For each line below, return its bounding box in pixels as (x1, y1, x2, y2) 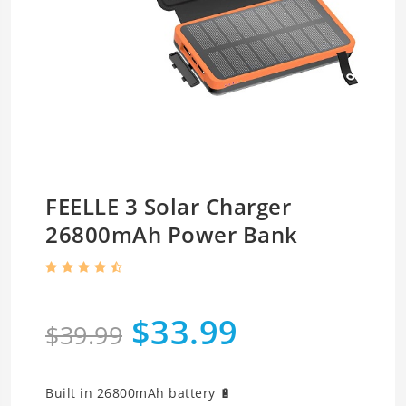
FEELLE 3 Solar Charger (45, 191, 291, 222)
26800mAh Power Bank (45, 219, 298, 250)
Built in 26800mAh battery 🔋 (45, 384, 233, 402)
